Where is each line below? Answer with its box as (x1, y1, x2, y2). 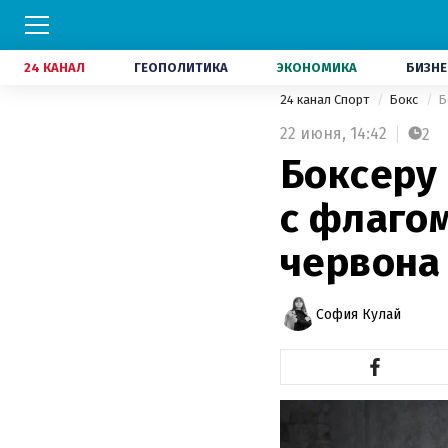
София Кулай (316, 305, 401, 323)
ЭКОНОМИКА (277, 60, 357, 75)
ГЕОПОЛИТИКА (134, 60, 228, 75)
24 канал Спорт (280, 92, 372, 107)
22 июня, (280, 124, 346, 143)
